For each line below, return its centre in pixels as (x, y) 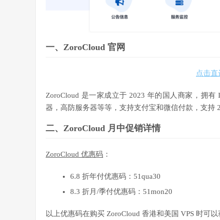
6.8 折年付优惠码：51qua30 (115, 177)
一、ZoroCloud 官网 (85, 47)
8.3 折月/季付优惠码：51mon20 (121, 192)
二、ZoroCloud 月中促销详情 (103, 128)
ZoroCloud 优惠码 (74, 154)
